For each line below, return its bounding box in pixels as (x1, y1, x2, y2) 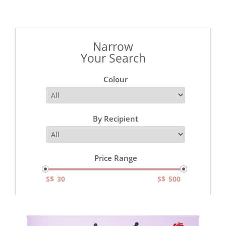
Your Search (80, 49, 146, 66)
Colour (103, 74, 128, 84)
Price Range (94, 152, 137, 163)
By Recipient (93, 113, 138, 124)
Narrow (93, 38, 133, 54)
